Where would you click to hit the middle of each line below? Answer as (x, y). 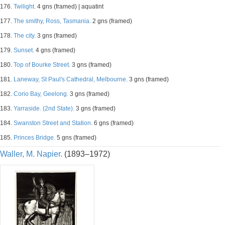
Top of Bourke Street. (42, 65)
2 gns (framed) (111, 21)
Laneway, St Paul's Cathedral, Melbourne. (71, 79)
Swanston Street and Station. (53, 123)
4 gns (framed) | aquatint (70, 7)
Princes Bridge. (34, 138)
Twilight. (25, 7)
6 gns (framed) (113, 123)
